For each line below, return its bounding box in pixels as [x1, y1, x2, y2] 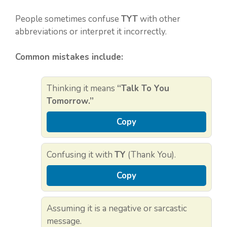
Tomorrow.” [47, 95, 94, 107]
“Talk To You [117, 82, 169, 94]
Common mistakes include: [15, 51, 123, 63]
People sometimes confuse [15, 13, 121, 25]
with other [138, 13, 180, 25]
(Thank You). [126, 148, 176, 161]
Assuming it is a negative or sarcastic [47, 202, 187, 214]
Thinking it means [47, 82, 117, 94]
